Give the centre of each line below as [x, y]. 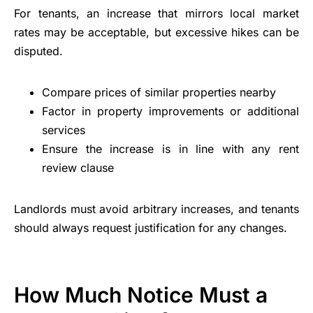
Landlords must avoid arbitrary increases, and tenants [156, 209]
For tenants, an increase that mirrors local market [156, 14]
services [64, 130]
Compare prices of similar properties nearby [159, 93]
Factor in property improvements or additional [170, 111]
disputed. [38, 51]
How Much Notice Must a [141, 295]
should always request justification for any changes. [151, 228]
